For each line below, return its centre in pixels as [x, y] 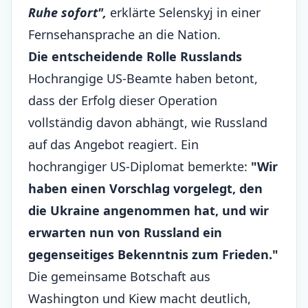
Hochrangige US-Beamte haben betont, [143, 78]
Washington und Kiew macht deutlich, [140, 298]
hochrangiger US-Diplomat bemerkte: [140, 166]
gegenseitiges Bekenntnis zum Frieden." [153, 254]
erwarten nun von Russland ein [125, 232]
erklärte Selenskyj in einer [184, 12]
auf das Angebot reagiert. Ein [113, 144]
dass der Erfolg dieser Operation [123, 100]
